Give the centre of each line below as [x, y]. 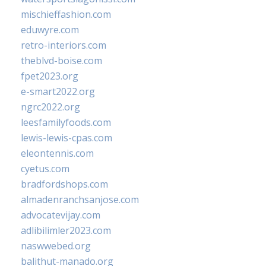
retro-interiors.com [64, 45]
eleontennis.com [57, 153]
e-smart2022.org [58, 91]
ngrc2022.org [50, 107]
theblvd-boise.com [61, 61]
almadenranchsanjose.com [80, 199]
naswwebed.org [56, 246]
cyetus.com [45, 169]
